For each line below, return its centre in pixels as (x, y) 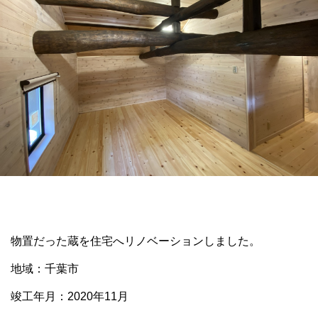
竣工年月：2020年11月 (70, 297)
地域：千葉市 (45, 269)
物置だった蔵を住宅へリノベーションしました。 (136, 241)
